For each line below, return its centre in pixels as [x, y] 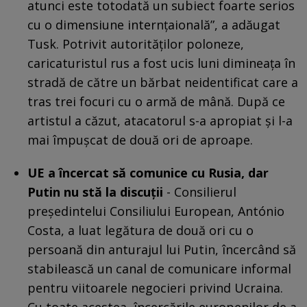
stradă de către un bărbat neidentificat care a [163, 82]
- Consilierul [200, 192]
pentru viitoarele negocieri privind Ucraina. [155, 287]
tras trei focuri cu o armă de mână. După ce [156, 101]
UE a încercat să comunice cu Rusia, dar [148, 172]
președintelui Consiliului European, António [156, 211]
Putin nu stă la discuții [95, 192]
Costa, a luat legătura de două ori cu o [140, 230]
